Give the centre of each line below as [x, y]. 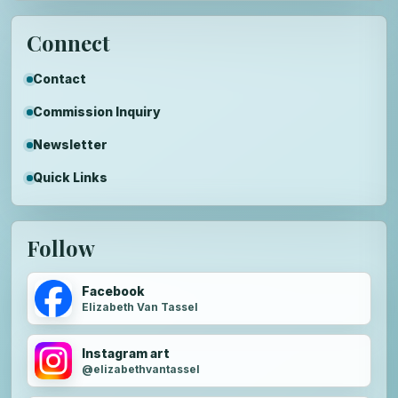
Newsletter [70, 145]
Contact [60, 79]
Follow [61, 248]
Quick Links [70, 178]
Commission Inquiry [97, 112]
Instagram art [126, 353]
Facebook [113, 291]
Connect [68, 43]
